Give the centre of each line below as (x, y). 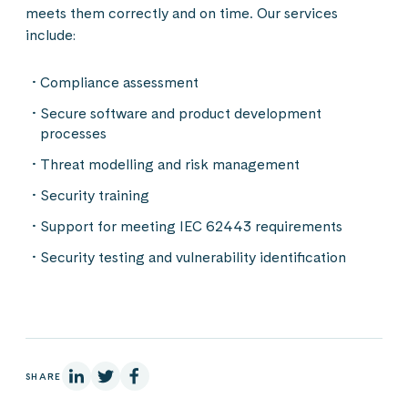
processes (73, 133)
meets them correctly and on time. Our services (182, 13)
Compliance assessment (119, 82)
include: (51, 35)
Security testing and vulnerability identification (193, 257)
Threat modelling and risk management (170, 164)
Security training (95, 195)
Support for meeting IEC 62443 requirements (191, 226)
